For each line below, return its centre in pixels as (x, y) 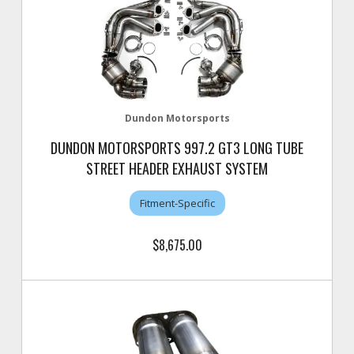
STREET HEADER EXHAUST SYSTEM (177, 168)
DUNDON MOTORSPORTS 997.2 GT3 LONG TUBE (177, 148)
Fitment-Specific (177, 203)
